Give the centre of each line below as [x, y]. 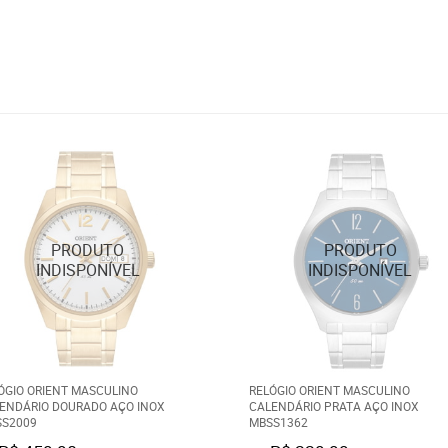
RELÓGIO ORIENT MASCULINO [329, 389]
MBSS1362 [278, 421]
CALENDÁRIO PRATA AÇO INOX [334, 405]
